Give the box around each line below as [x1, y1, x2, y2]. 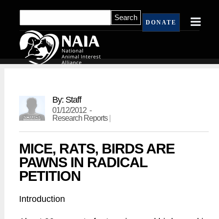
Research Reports [52, 113, 108, 122]
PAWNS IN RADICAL [19, 154, 148, 170]
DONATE [146, 19, 176, 26]
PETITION [19, 168, 81, 184]
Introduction [19, 194, 66, 204]
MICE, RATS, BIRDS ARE [19, 141, 175, 156]
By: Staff [52, 95, 82, 105]
